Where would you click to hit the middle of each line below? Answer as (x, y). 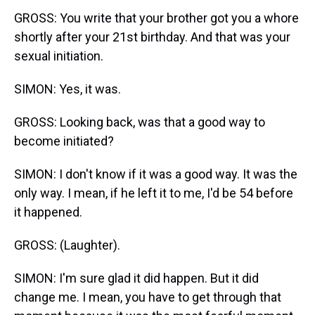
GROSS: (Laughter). (67, 245)
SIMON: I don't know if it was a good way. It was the (156, 174)
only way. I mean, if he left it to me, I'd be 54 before (154, 193)
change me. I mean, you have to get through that (148, 297)
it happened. (48, 212)
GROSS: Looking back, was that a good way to (140, 122)
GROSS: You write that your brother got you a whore (156, 18)
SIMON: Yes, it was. (67, 89)
